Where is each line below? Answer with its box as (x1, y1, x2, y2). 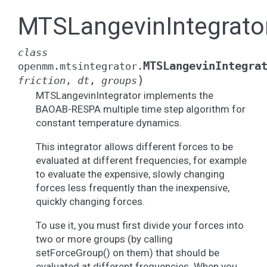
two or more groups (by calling (36, 233, 173, 245)
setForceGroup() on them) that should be (36, 247, 219, 259)
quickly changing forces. (36, 195, 145, 207)
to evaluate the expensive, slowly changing (36, 168, 225, 180)
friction (18, 74, 66, 86)
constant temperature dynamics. (36, 117, 182, 129)
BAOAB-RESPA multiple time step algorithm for (36, 103, 246, 115)
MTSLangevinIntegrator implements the (36, 89, 213, 101)
